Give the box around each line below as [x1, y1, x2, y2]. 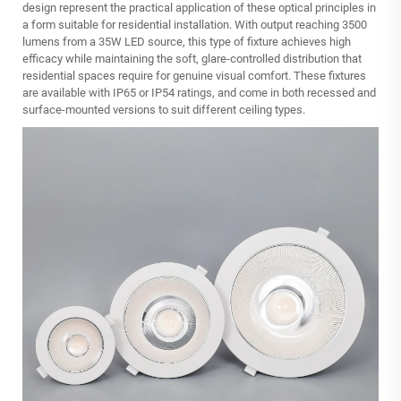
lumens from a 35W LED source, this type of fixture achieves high [22, 34, 351, 48]
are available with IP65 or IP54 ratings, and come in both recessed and [22, 85, 376, 99]
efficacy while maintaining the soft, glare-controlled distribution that [22, 51, 362, 65]
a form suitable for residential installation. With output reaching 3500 [22, 17, 367, 31]
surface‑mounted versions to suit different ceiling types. [22, 102, 305, 116]
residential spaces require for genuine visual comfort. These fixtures [22, 68, 366, 82]
